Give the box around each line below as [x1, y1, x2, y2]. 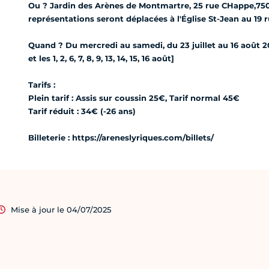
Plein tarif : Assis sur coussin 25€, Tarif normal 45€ [28, 93, 240, 103]
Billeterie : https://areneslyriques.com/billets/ [28, 133, 214, 143]
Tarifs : [28, 80, 55, 90]
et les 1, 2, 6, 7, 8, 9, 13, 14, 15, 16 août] [28, 53, 174, 64]
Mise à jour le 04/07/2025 [10, 205, 111, 215]
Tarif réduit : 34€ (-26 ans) [28, 106, 136, 116]
